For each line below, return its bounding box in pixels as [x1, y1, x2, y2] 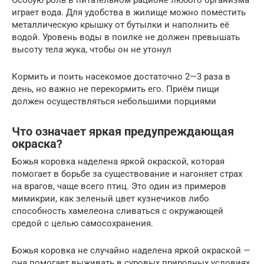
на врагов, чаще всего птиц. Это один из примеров [12, 181, 226, 192]
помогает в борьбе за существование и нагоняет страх [12, 169, 242, 180]
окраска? [12, 137, 62, 151]
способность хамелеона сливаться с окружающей [12, 206, 223, 217]
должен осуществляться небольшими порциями [12, 96, 216, 107]
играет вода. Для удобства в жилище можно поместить [12, 7, 246, 18]
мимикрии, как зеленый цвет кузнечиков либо [12, 193, 209, 204]
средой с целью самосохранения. [12, 218, 153, 229]
